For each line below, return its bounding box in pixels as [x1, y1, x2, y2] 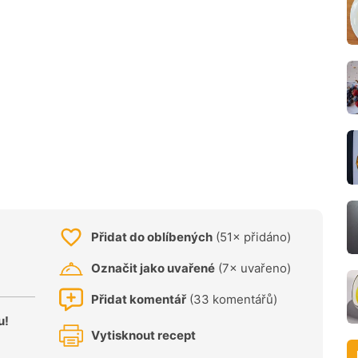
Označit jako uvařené [91, 261, 215, 276]
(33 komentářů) [186, 292, 277, 308]
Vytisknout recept [91, 328, 196, 344]
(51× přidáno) [213, 229, 291, 245]
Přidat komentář [91, 292, 186, 308]
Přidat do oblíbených [91, 229, 213, 245]
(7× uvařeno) [215, 261, 291, 276]
